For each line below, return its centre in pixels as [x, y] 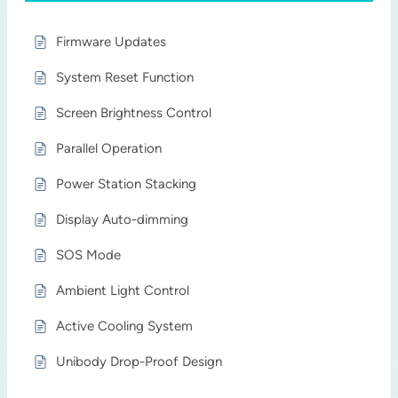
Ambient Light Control [123, 291]
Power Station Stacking [127, 184]
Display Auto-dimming [123, 219]
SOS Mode [89, 255]
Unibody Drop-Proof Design [139, 362]
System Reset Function [125, 77]
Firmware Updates [111, 42]
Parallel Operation [109, 148]
